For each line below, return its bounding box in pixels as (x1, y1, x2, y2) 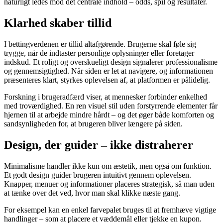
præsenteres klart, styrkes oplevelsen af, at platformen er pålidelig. (4, 76, 210, 85)
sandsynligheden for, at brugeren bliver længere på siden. (4, 119, 183, 128)
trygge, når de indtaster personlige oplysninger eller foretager (4, 49, 194, 58)
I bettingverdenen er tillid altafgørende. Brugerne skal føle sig (4, 40, 196, 49)
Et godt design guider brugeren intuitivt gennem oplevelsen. (4, 171, 191, 180)
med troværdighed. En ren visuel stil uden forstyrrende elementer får (4, 102, 218, 111)
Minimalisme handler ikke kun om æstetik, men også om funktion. (4, 162, 212, 171)
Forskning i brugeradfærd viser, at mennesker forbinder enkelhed (4, 93, 207, 102)
